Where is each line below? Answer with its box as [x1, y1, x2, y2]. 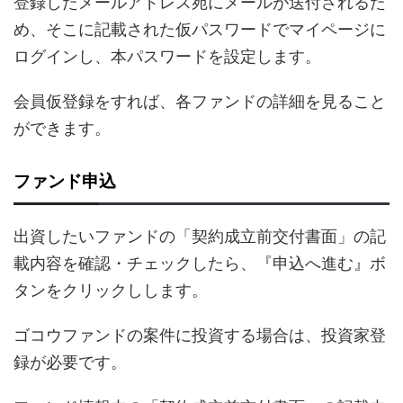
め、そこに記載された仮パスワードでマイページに [13, 20, 386, 40]
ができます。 [13, 119, 111, 139]
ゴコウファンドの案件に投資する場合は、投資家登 [13, 326, 386, 345]
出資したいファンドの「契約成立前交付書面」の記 [13, 227, 386, 246]
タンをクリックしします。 [13, 281, 208, 300]
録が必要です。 [13, 353, 127, 372]
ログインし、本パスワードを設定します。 [13, 47, 321, 67]
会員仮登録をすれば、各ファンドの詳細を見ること [13, 92, 386, 112]
